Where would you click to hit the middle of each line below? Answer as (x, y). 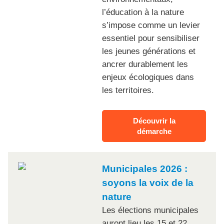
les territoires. (128, 90)
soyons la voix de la (148, 183)
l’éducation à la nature (143, 12)
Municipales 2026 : (145, 169)
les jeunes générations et (149, 51)
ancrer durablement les (145, 64)
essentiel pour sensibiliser (151, 38)
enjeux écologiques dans (148, 77)
